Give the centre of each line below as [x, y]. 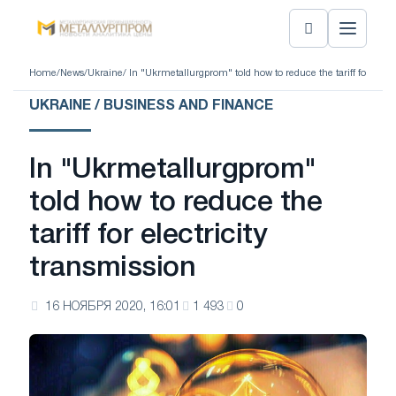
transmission [113, 268]
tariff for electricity [148, 236]
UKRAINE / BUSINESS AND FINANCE [151, 106]
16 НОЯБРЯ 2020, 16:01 [113, 307]
